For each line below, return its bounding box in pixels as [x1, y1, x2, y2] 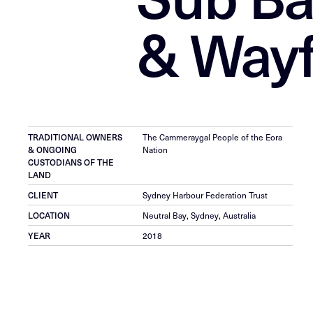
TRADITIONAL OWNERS [28, 130, 123, 143]
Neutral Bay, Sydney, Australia [142, 208, 256, 221]
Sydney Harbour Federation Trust [142, 188, 268, 201]
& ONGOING [28, 143, 78, 156]
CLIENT [28, 188, 59, 201]
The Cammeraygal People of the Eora [142, 130, 282, 143]
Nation [142, 143, 168, 156]
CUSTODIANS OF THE [28, 155, 115, 168]
